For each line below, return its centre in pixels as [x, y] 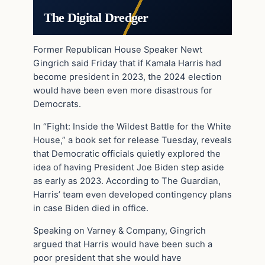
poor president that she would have [107, 258]
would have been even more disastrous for [123, 91]
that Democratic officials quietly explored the [127, 154]
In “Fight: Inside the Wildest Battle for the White [132, 127]
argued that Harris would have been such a [123, 244]
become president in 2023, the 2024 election [127, 77]
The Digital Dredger [96, 17]
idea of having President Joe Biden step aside [129, 168]
